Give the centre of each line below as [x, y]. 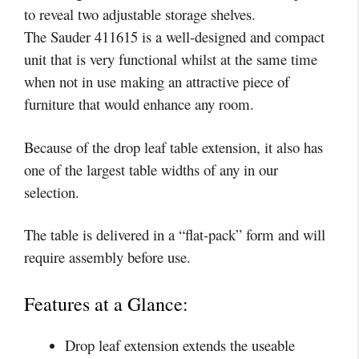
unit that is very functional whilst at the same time [171, 59]
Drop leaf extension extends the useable [180, 345]
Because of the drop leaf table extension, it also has [173, 147]
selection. [52, 192]
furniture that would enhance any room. [139, 104]
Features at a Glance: [106, 303]
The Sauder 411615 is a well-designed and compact [174, 37]
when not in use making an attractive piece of [157, 82]
